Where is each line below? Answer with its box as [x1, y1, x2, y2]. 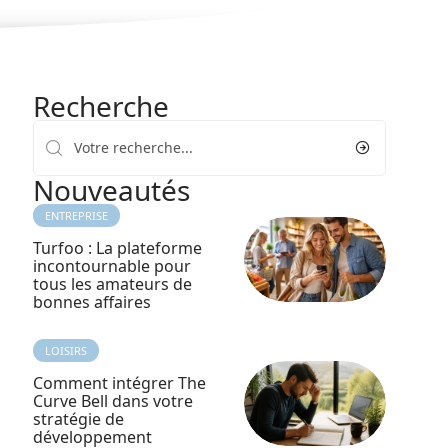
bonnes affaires [32, 291, 151, 313]
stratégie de [32, 408, 124, 430]
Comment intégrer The [32, 372, 206, 394]
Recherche [32, 87, 169, 125]
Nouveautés [32, 171, 190, 209]
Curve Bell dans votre [32, 390, 193, 412]
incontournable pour [32, 255, 191, 277]
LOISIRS [44, 343, 87, 358]
